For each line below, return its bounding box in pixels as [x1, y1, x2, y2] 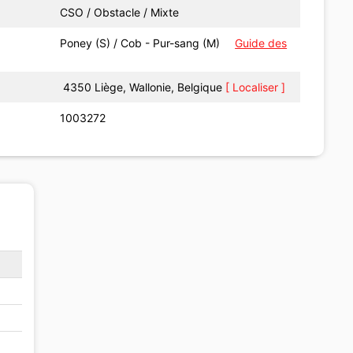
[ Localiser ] [225, 80, 286, 94]
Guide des [235, 35, 288, 50]
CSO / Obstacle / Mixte [60, 5, 180, 19]
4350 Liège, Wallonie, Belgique [63, 80, 226, 94]
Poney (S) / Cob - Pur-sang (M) [60, 35, 221, 50]
